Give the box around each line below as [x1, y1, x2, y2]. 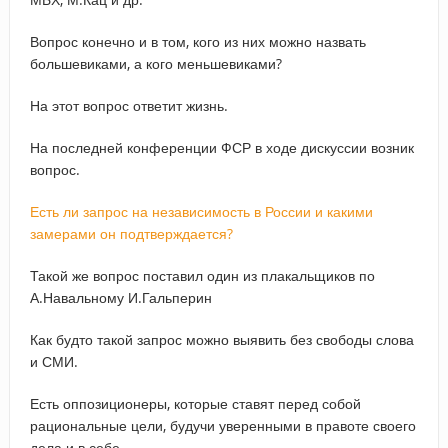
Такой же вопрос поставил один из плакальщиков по [29, 265, 375, 285]
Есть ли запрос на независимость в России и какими [29, 201, 373, 221]
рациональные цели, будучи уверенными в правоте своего [29, 415, 416, 435]
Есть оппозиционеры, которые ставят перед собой [29, 393, 361, 413]
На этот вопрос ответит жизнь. [29, 95, 228, 115]
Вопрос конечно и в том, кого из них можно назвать [29, 31, 366, 51]
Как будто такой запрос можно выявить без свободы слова [29, 329, 414, 349]
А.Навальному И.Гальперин [29, 287, 212, 307]
